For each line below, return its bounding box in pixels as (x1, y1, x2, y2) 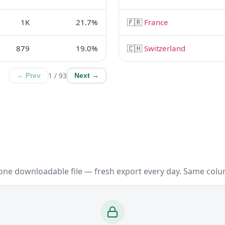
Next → (74, 72, 99, 79)
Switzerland (144, 43, 185, 53)
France (144, 17, 168, 27)
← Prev (17, 72, 41, 79)
